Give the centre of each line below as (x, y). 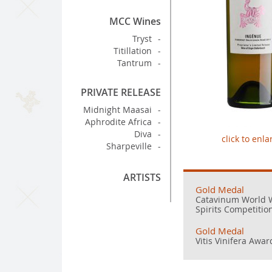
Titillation (133, 51)
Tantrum (134, 63)
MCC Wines (135, 21)
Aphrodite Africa (118, 122)
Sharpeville (129, 146)
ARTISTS (142, 177)
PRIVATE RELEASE (121, 92)
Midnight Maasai (117, 110)
